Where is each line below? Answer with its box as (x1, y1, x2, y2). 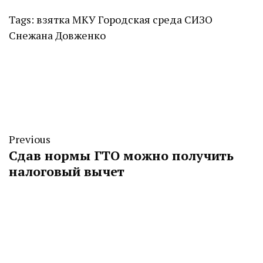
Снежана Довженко (9, 28, 106, 43)
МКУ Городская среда (72, 12, 182, 27)
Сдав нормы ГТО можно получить (9, 147, 234, 164)
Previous (9, 132, 50, 147)
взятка (36, 12, 70, 27)
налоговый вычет (9, 163, 124, 180)
